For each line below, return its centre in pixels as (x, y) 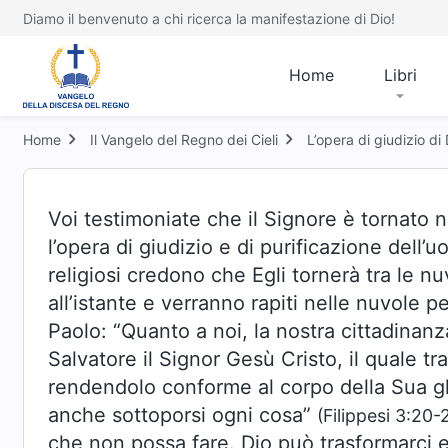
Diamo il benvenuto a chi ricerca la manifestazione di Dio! (209, 18)
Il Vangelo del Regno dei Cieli (184, 139)
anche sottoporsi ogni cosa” (182, 415)
